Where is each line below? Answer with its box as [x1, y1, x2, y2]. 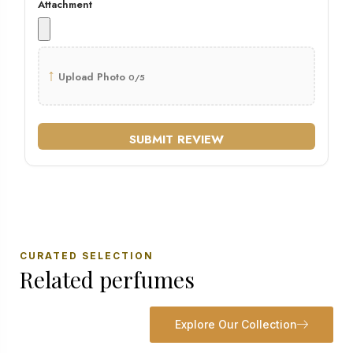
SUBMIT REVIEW [129, 130, 224, 148]
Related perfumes [20, 265, 195, 295]
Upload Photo [58, 69, 125, 85]
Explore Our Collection [175, 318, 297, 332]
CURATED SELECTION [20, 250, 154, 262]
